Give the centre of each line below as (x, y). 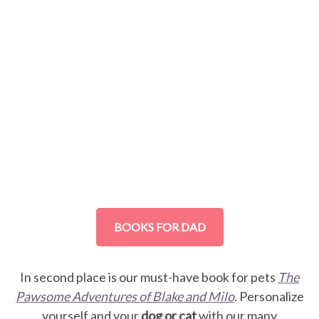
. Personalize (269, 297)
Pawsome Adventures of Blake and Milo (125, 297)
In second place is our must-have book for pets (149, 277)
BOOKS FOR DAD (159, 227)
